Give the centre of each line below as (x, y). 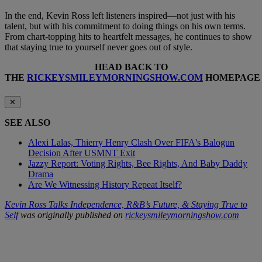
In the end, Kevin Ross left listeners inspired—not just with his (120, 16)
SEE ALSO (27, 123)
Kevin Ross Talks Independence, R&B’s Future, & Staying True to (126, 205)
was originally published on (72, 215)
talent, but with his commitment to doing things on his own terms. (125, 26)
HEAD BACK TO (131, 67)
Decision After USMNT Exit (82, 153)
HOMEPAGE (232, 78)
